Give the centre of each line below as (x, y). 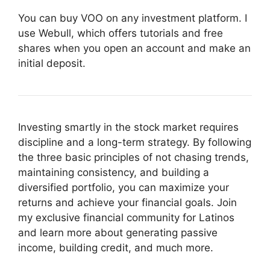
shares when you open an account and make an (134, 49)
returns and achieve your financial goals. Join (127, 203)
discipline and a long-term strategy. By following (135, 143)
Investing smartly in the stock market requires (128, 127)
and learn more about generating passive (118, 233)
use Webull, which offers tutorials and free (121, 33)
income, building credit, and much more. (116, 248)
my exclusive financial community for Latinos (126, 218)
